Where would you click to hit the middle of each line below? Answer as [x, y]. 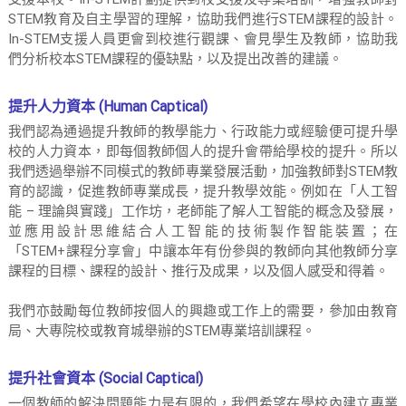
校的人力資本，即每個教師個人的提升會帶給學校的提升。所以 [203, 151]
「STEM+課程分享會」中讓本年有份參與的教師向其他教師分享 [203, 251]
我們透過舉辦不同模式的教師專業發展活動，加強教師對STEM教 [203, 171]
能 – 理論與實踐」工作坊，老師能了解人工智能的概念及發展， [203, 211]
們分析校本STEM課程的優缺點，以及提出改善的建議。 [175, 59]
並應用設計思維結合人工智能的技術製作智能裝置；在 [203, 231]
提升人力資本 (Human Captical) [107, 106]
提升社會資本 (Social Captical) [105, 378]
